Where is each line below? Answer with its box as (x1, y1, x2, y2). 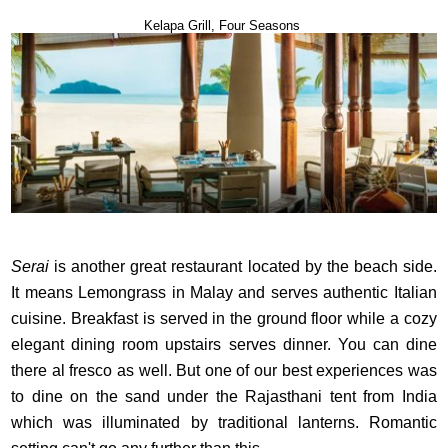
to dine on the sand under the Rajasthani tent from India (11, 387, 437, 405)
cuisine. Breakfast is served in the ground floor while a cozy (11, 309, 437, 327)
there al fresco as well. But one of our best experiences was (11, 361, 437, 379)
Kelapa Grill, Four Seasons (144, 17, 304, 33)
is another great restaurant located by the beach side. (49, 257, 437, 275)
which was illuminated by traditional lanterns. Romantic (11, 413, 437, 431)
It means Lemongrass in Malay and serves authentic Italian (11, 283, 437, 301)
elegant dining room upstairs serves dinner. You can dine (11, 335, 437, 353)
